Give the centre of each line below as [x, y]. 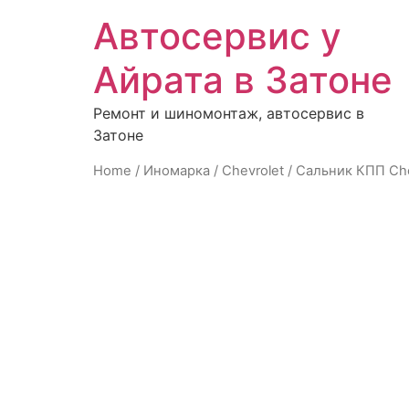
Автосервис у [217, 36]
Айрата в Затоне [243, 80]
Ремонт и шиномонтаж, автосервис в [229, 113]
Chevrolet [253, 171]
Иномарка [177, 171]
